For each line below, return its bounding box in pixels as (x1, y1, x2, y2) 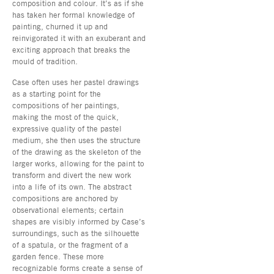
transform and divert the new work (12, 169, 131, 180)
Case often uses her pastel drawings (12, 76, 139, 87)
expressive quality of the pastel (12, 123, 122, 133)
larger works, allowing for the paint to (12, 158, 144, 168)
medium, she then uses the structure (12, 135, 141, 145)
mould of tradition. (12, 56, 78, 66)
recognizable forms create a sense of (12, 262, 143, 273)
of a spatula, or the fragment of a (12, 239, 128, 250)
